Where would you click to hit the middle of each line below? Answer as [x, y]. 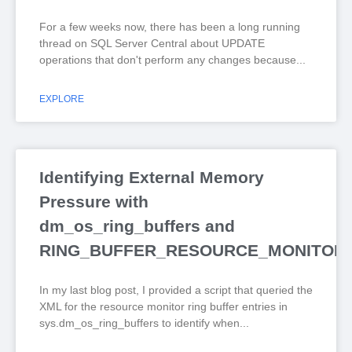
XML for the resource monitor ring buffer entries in [163, 306]
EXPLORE [62, 99]
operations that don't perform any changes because [168, 60]
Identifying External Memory [152, 177]
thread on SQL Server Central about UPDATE [152, 43]
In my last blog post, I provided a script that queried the [176, 290]
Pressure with [94, 202]
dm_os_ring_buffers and [137, 226]
